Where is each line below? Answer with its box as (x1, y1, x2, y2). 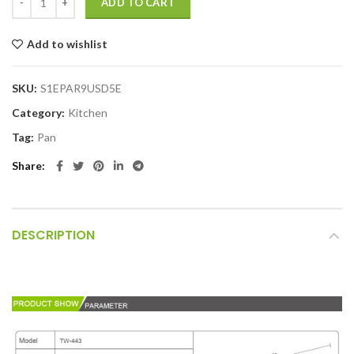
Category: (12, 106, 67, 120)
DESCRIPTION (12, 226, 95, 245)
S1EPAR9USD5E (40, 81, 122, 96)
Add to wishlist (27, 37, 107, 51)
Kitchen (68, 106, 107, 120)
